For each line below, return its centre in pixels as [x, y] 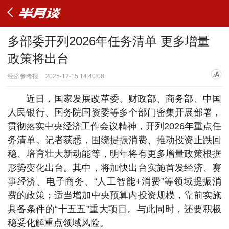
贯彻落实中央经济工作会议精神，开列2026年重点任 [114, 126]
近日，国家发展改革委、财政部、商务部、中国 [124, 99]
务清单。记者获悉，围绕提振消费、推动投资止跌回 [114, 140]
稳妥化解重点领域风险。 [58, 223]
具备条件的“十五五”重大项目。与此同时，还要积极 [114, 209]
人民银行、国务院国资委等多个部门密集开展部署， [114, 112]
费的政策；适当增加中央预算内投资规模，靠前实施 [114, 195]
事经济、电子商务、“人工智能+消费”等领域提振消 [114, 181]
